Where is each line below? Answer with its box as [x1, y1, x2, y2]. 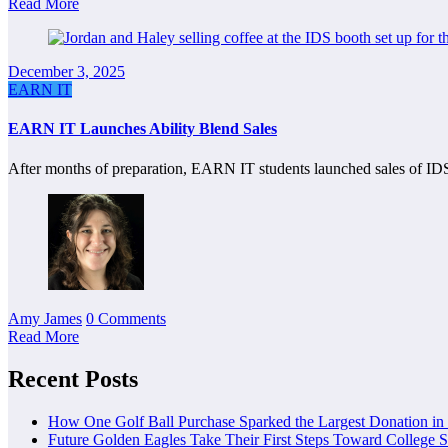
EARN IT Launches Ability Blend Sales [8, 120, 277, 138]
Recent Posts [8, 365, 138, 392]
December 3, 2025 [8, 63, 125, 81]
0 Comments [86, 309, 166, 327]
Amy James [8, 309, 82, 327]
